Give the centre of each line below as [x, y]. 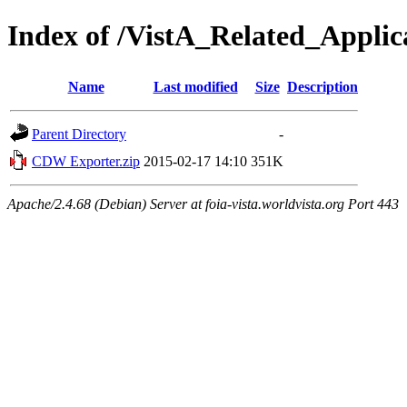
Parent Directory [79, 134]
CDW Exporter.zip [86, 161]
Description [323, 86]
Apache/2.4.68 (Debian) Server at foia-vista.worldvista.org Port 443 [203, 203]
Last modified [195, 86]
